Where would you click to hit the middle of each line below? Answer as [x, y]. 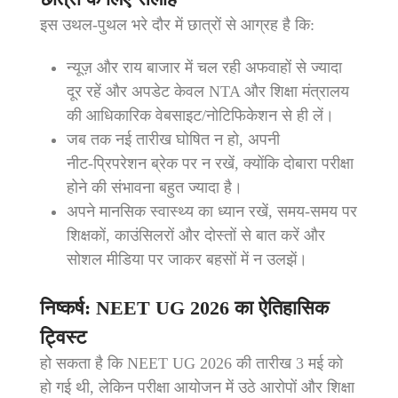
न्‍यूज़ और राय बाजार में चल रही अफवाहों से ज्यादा [204, 68]
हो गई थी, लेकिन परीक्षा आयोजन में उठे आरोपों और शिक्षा [197, 387]
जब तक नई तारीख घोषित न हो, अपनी [173, 139]
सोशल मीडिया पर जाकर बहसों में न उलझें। [187, 259]
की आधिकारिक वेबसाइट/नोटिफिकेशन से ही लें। [200, 115]
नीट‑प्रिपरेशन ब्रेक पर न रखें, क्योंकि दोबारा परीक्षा [210, 163]
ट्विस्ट [64, 337]
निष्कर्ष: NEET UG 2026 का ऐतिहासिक [184, 308]
